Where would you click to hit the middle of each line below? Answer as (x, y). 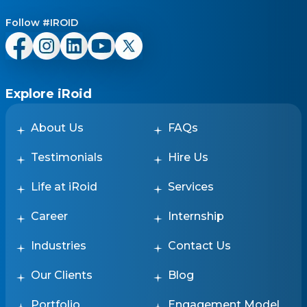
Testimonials (67, 157)
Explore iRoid (49, 94)
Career (49, 216)
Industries (59, 245)
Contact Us (199, 245)
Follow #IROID (42, 22)
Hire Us (188, 157)
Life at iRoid (64, 186)
